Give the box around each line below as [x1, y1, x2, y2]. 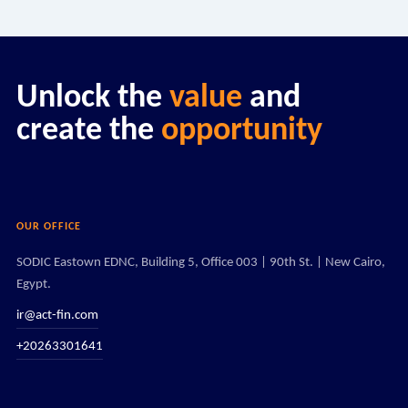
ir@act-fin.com [15, 309, 98, 322]
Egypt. [15, 278, 51, 291]
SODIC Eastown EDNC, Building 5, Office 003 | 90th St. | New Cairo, [15, 256, 385, 270]
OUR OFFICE [15, 221, 81, 232]
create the [15, 115, 161, 148]
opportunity [160, 115, 322, 148]
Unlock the [15, 82, 169, 115]
